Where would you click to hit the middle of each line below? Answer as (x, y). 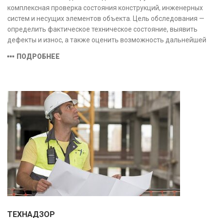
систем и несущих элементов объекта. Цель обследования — (106, 19)
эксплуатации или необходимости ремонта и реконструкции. (106, 51)
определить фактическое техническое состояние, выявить (102, 29)
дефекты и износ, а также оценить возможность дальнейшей (107, 40)
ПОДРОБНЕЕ (38, 57)
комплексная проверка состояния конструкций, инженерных (105, 8)
